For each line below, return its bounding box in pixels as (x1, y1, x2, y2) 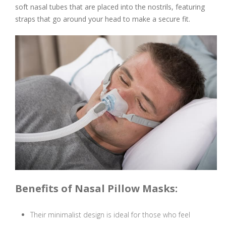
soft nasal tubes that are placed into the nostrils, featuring (15, 2, 205, 12)
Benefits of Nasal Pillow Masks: (15, 182, 178, 196)
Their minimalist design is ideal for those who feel (30, 210, 190, 220)
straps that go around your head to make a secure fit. (15, 14, 190, 24)
